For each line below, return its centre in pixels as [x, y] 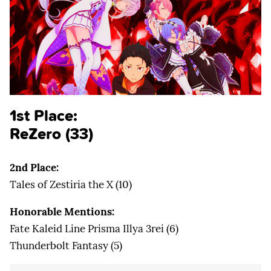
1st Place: [44, 116]
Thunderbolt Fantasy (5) [66, 245]
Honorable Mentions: [62, 211]
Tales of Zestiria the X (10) [71, 184]
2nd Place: [34, 167]
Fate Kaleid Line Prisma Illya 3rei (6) [94, 228]
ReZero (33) [51, 134]
